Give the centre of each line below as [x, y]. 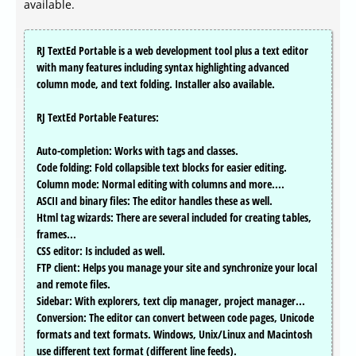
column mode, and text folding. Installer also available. [156, 84]
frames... [56, 234]
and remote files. [74, 284]
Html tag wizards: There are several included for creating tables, [174, 218]
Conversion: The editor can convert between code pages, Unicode [175, 318]
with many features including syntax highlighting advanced [163, 68]
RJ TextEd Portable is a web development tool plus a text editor [172, 51]
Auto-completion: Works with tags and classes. [137, 151]
